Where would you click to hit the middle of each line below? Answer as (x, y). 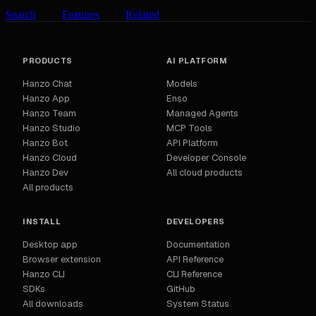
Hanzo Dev (45, 173)
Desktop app (50, 245)
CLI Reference (194, 274)
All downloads (53, 304)
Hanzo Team (49, 114)
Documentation (198, 245)
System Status (198, 304)
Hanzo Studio (51, 128)
